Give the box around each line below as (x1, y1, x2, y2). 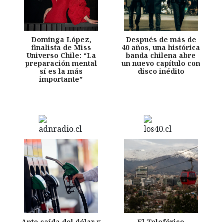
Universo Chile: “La (26, 50, 96, 60)
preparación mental (25, 58, 97, 68)
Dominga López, (31, 34, 91, 44)
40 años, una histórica (121, 42, 201, 52)
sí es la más (39, 66, 83, 76)
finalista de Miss (31, 42, 91, 52)
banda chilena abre (126, 50, 196, 60)
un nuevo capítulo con (121, 58, 201, 68)
